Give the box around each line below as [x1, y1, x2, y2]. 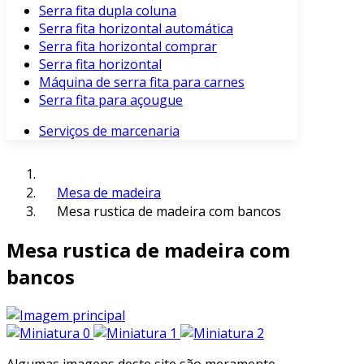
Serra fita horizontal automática [39, 19, 233, 37]
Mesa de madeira [57, 184, 161, 201]
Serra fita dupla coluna [39, 2, 176, 19]
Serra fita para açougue [39, 91, 183, 109]
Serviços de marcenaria [39, 122, 180, 140]
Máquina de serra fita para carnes [39, 73, 245, 91]
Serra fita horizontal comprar [39, 37, 217, 55]
